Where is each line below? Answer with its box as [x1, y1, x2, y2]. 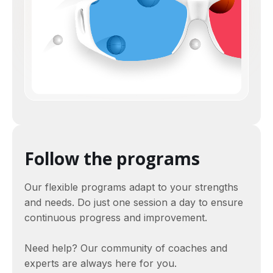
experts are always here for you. [24, 257, 177, 270]
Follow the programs [24, 147, 200, 171]
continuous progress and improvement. [24, 211, 207, 224]
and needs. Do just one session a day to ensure [24, 196, 243, 209]
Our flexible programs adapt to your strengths [24, 181, 238, 194]
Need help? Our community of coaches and [24, 242, 227, 255]
